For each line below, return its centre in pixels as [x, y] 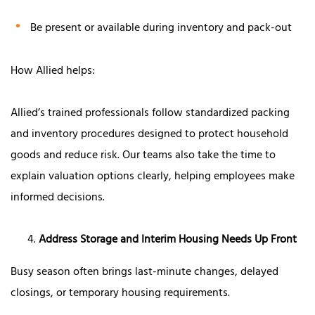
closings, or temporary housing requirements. [120, 294]
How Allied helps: [53, 72]
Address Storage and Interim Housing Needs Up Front [168, 241]
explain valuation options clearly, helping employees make [153, 178]
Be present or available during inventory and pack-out [161, 29]
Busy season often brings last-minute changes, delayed [144, 273]
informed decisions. [58, 199]
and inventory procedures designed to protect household [149, 135]
